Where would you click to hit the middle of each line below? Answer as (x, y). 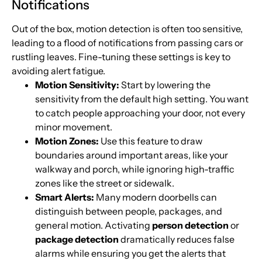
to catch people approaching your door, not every (140, 113)
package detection (77, 239)
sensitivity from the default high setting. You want (142, 99)
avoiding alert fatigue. (58, 71)
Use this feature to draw (151, 141)
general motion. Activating (94, 225)
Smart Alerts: (65, 197)
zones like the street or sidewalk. (105, 183)
